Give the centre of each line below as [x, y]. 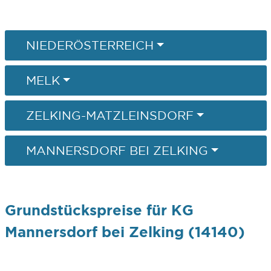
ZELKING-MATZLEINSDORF [109, 116]
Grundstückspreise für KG [99, 210]
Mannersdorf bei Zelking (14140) [125, 232]
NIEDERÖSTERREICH [90, 45]
